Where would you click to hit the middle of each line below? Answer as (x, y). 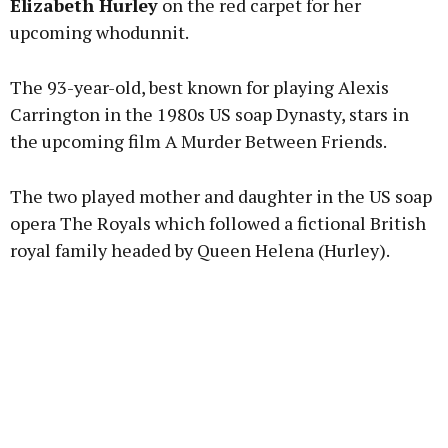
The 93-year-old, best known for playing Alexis (199, 87)
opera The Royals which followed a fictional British (218, 223)
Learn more (224, 63)
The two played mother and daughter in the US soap (221, 196)
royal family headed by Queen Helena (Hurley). (200, 250)
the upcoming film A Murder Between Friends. (198, 141)
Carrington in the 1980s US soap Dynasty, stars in (209, 114)
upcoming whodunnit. (99, 32)
